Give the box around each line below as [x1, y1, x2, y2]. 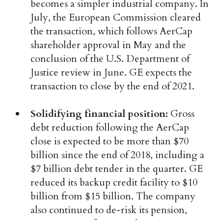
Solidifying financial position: [30, 107, 168, 121]
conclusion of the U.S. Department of [30, 52, 190, 66]
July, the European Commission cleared [30, 11, 201, 25]
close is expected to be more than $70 [30, 135, 189, 148]
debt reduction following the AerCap [30, 121, 190, 135]
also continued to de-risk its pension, [30, 203, 188, 217]
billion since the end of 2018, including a [30, 148, 205, 162]
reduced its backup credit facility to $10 [30, 176, 198, 190]
